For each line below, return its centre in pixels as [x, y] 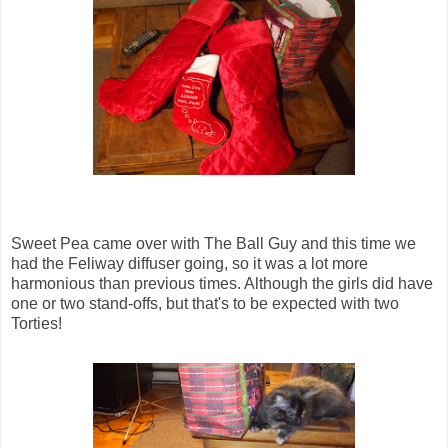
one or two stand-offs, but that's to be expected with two [205, 304]
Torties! [36, 324]
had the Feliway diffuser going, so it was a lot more [189, 264]
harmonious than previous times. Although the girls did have [222, 284]
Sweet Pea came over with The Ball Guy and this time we [213, 244]
